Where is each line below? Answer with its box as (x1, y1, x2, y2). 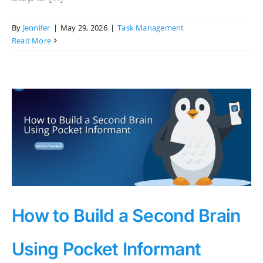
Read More (12, 35, 52, 46)
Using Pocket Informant (12, 238, 201, 259)
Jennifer (22, 22, 50, 33)
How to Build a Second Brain (12, 204, 241, 226)
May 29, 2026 (60, 22, 107, 33)
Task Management (117, 22, 184, 33)
